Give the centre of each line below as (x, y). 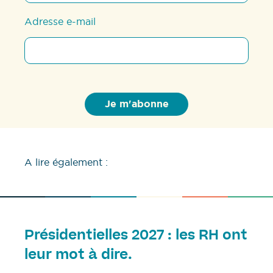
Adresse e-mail (60, 22)
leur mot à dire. (78, 256)
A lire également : (66, 162)
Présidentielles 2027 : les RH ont (136, 236)
